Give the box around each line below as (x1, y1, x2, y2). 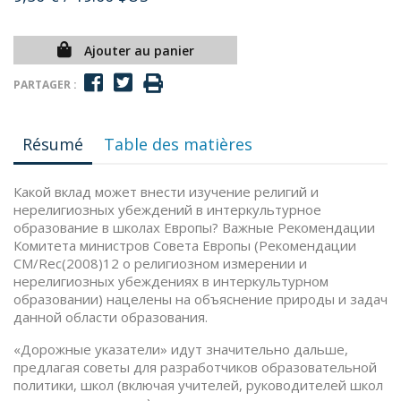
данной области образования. (13, 308, 208, 326)
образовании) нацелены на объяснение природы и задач (13, 290, 388, 308)
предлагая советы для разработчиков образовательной (13, 358, 377, 376)
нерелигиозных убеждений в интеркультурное (13, 200, 321, 218)
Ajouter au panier (83, 42, 194, 59)
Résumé (22, 133, 83, 155)
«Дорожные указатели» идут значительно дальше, (13, 340, 348, 358)
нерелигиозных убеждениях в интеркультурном (13, 272, 328, 290)
